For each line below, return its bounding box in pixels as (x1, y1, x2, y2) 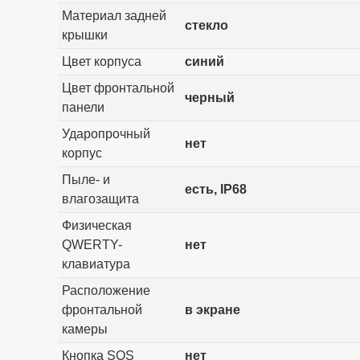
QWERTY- (61, 237, 122, 252)
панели (61, 100, 104, 114)
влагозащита (61, 191, 139, 206)
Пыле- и (61, 172, 110, 186)
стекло (184, 18, 228, 32)
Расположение (61, 283, 150, 297)
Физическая (61, 218, 132, 232)
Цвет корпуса (61, 54, 141, 68)
